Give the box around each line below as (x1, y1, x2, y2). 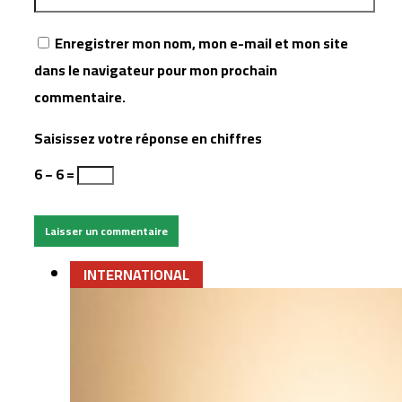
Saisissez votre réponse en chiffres (34, 125, 262, 152)
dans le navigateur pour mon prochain (34, 57, 277, 83)
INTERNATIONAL (83, 261, 189, 288)
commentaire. (34, 83, 126, 110)
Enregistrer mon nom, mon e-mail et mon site (55, 30, 348, 57)
